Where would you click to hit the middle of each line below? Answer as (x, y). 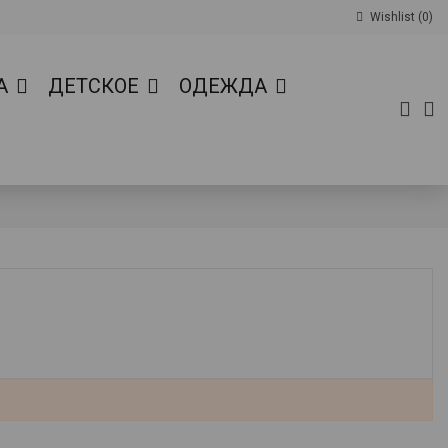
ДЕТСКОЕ (96, 86)
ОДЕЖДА (226, 86)
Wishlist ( (394, 17)
